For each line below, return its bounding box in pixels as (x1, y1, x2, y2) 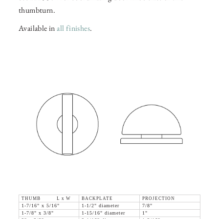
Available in (19, 23, 57, 34)
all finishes (57, 23, 90, 34)
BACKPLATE (82, 196, 113, 201)
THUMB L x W (22, 196, 71, 201)
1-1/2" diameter (82, 203, 119, 209)
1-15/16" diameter (82, 211, 125, 216)
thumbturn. (19, 5, 56, 16)
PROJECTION (142, 196, 175, 201)
